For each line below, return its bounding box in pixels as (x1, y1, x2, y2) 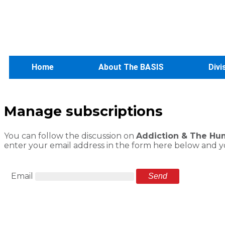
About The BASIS (98, 62, 164, 72)
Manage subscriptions (4, 103, 163, 120)
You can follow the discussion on (4, 131, 136, 141)
